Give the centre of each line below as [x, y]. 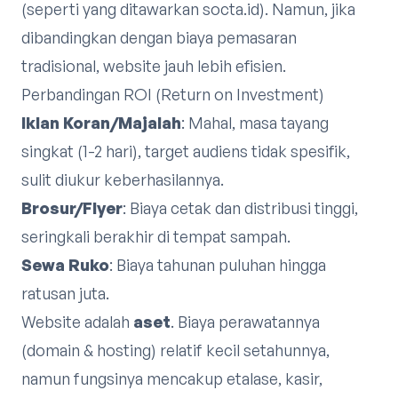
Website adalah [77, 322]
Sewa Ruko [65, 265]
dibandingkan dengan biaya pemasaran [159, 37]
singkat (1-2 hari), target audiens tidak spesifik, [186, 151]
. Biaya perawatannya [245, 322]
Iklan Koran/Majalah [101, 123]
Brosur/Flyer [72, 208]
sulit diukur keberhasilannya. [123, 179]
